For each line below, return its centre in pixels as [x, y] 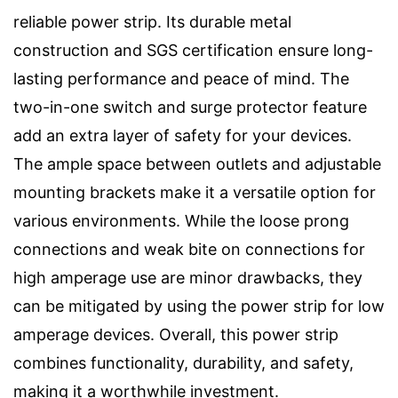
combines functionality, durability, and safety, [183, 363]
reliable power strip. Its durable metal [152, 22]
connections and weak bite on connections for [189, 250]
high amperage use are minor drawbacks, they [188, 278]
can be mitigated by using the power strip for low [199, 306]
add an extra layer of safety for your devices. [183, 136]
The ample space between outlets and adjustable [197, 164]
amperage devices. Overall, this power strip [176, 335]
